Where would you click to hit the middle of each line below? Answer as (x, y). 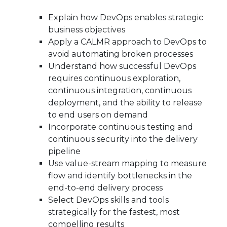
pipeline (64, 152)
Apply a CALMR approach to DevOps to (127, 42)
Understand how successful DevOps (122, 66)
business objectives (87, 30)
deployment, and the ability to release (125, 103)
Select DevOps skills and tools (108, 200)
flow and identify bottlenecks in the (120, 176)
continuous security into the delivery (123, 139)
